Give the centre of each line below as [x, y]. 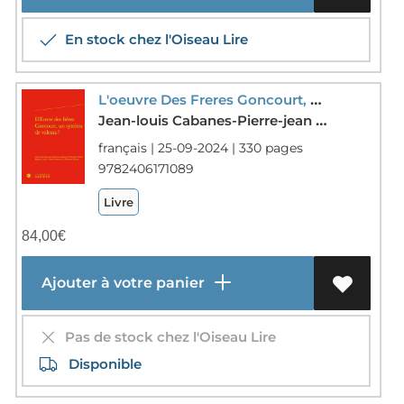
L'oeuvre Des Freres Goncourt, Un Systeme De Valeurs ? [316, 99]
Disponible [99, 363]
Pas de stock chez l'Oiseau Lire [166, 336]
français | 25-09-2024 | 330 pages [200, 147]
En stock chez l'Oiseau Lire [152, 39]
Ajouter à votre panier [121, 282]
